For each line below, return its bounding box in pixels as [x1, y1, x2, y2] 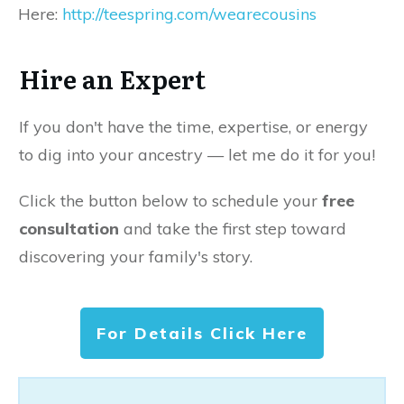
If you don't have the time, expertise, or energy [19, 116, 368, 138]
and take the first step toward [119, 218, 346, 240]
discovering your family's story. [19, 246, 252, 268]
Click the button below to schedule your [19, 190, 322, 212]
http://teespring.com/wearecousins [62, 4, 317, 25]
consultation [19, 218, 119, 240]
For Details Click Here [96, 323, 308, 344]
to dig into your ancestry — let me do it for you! [19, 144, 375, 166]
